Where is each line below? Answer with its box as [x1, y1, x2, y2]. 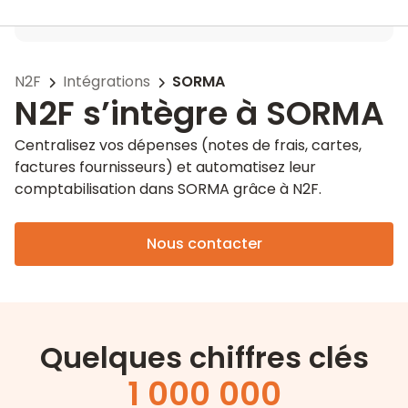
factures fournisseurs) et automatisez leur [15, 157, 316, 178]
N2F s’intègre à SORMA [15, 90, 384, 137]
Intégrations [63, 71, 150, 92]
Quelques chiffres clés [39, 337, 369, 378]
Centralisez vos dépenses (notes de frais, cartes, [15, 135, 362, 156]
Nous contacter [146, 233, 262, 254]
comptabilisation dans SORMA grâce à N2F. [15, 178, 321, 199]
